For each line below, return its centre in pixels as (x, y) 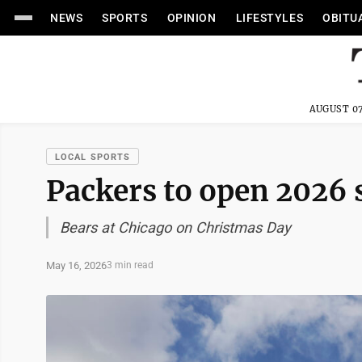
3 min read (130, 265)
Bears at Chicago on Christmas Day (175, 227)
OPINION (192, 18)
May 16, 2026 (76, 265)
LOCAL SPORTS (93, 157)
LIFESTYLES (269, 18)
